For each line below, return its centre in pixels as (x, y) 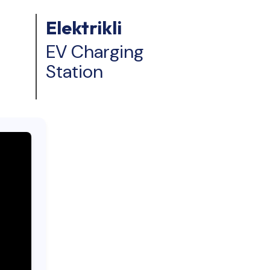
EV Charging (95, 52)
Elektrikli (84, 28)
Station (74, 72)
